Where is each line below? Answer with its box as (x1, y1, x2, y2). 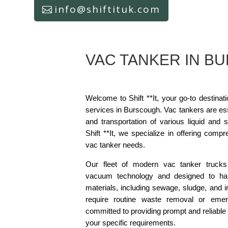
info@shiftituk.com (54, 3, 161, 16)
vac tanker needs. (85, 140, 145, 149)
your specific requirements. (85, 218, 176, 227)
